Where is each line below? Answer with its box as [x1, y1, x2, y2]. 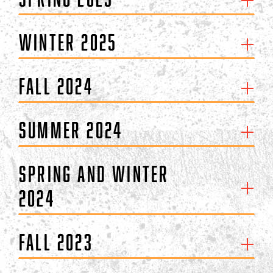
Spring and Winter [19, 161, 169, 186]
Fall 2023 [19, 229, 93, 255]
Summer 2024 [19, 117, 123, 143]
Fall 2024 [19, 73, 93, 99]
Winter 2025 [19, 29, 118, 55]
